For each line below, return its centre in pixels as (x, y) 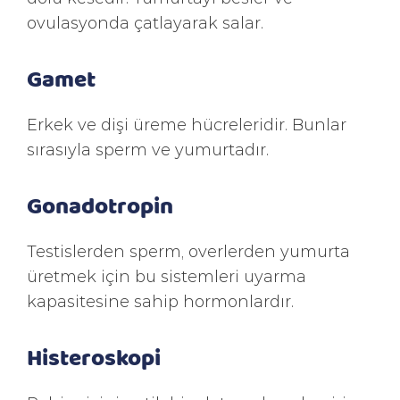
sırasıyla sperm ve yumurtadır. (148, 149)
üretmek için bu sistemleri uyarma (167, 276)
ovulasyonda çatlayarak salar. (145, 22)
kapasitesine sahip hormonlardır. (160, 301)
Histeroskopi (94, 356)
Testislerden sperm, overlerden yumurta (188, 251)
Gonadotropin (100, 204)
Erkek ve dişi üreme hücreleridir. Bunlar (187, 124)
